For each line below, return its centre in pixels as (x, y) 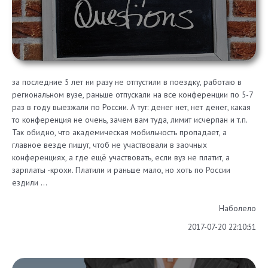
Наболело (237, 208)
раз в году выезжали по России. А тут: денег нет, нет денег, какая (131, 107)
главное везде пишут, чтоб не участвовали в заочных (109, 145)
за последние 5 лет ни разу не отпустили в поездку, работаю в (127, 82)
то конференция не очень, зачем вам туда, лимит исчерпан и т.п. (130, 120)
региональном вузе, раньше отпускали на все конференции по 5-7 (132, 95)
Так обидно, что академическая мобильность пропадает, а (119, 133)
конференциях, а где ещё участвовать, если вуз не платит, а (121, 158)
